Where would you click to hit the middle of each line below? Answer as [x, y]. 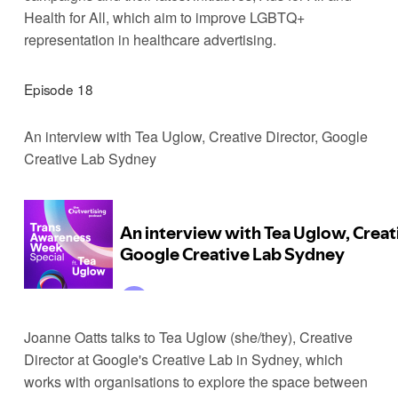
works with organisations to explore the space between [195, 381]
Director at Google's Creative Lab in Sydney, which [183, 359]
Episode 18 [58, 88]
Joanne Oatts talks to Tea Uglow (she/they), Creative [188, 337]
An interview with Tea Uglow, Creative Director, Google [195, 136]
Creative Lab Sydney [90, 158]
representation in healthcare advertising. [150, 39]
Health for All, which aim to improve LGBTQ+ [164, 17]
